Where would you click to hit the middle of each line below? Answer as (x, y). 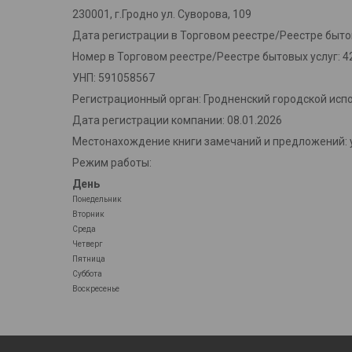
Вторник (88, 214)
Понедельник (97, 200)
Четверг (88, 244)
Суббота (87, 274)
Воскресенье (96, 289)
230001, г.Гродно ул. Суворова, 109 (162, 15)
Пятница (89, 259)
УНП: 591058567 (114, 78)
